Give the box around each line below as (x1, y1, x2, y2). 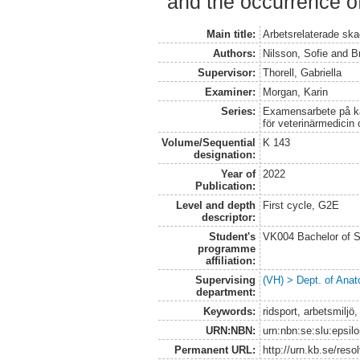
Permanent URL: (174, 343, 256, 356)
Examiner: (204, 85, 256, 98)
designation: (193, 148, 256, 161)
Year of (220, 167, 256, 180)
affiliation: (205, 254, 256, 267)
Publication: (194, 179, 256, 192)
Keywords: (202, 305, 256, 317)
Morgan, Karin (263, 85, 329, 98)
